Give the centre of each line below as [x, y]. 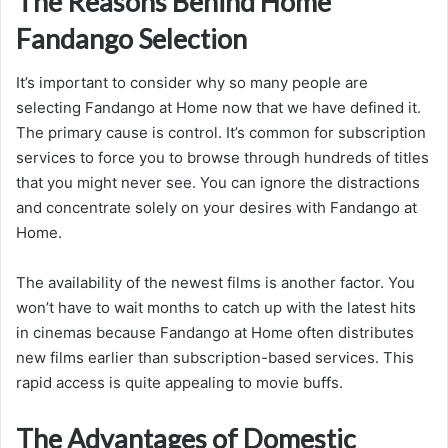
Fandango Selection [131, 38]
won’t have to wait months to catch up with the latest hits [216, 308]
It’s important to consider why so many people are [192, 83]
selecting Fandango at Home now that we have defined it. [218, 108]
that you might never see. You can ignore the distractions [218, 183]
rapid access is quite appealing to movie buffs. [179, 383]
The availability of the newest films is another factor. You [215, 283]
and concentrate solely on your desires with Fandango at [216, 208]
